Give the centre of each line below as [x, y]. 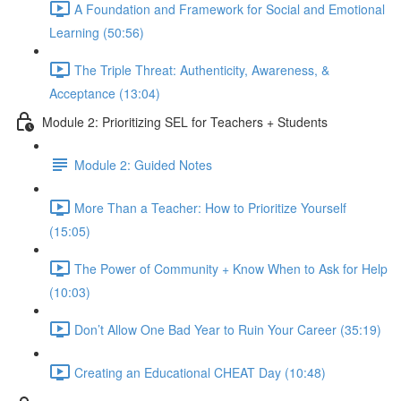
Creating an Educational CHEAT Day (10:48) [200, 372]
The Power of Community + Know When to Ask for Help [231, 268]
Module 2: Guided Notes [143, 164]
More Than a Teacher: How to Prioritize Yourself [210, 207]
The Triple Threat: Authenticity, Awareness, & [202, 69]
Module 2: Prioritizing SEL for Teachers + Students [185, 121]
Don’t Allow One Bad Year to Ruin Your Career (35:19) [228, 329]
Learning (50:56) [97, 32]
